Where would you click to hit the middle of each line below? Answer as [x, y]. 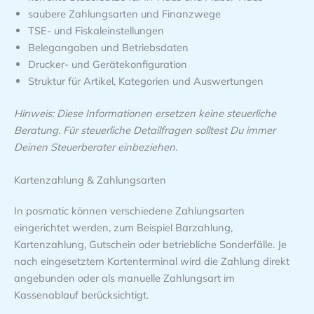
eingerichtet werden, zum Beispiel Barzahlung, [123, 228]
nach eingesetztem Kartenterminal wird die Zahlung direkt [152, 261]
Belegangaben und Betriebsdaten [108, 47]
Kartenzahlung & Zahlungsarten [90, 180]
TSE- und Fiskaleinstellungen [96, 30]
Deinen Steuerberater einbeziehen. [96, 146]
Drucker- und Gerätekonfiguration [108, 64]
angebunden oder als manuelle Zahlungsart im [124, 278]
